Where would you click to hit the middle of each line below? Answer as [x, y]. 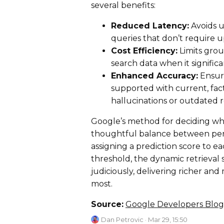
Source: [107, 204]
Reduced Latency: [150, 26]
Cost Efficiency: [144, 51]
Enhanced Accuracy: [154, 76]
